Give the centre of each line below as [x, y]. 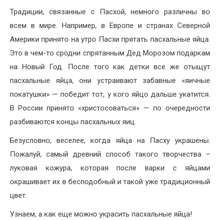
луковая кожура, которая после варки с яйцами [110, 168]
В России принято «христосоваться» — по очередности [110, 108]
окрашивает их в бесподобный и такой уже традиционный [110, 182]
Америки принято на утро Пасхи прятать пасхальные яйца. [110, 40]
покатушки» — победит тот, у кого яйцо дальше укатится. [110, 95]
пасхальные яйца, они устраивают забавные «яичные [110, 81]
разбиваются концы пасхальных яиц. [73, 122]
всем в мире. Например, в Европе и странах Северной [110, 26]
